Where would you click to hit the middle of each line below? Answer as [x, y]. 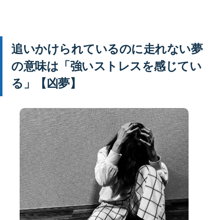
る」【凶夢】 [46, 83]
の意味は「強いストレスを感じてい [107, 66]
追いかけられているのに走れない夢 [107, 49]
